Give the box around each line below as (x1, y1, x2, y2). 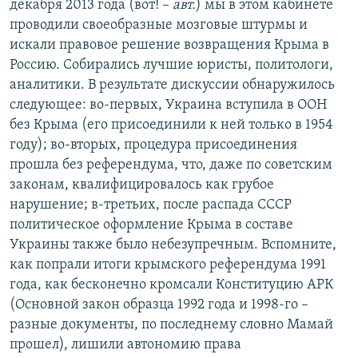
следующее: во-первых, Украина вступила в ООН (10, 97, 327, 113)
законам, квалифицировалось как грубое (10, 177, 274, 193)
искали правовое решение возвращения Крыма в (10, 38, 329, 54)
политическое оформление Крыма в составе (10, 217, 293, 233)
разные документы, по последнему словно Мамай (10, 317, 333, 333)
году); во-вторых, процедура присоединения (10, 137, 297, 153)
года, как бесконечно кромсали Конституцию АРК (10, 277, 333, 293)
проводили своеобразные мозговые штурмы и (10, 18, 308, 34)
